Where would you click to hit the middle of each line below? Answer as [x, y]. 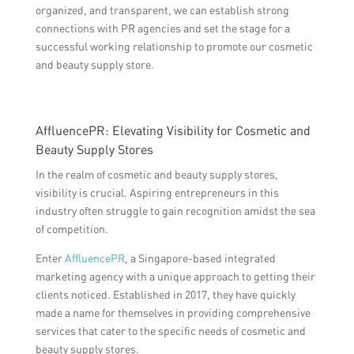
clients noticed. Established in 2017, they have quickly [165, 295]
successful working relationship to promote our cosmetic [174, 47]
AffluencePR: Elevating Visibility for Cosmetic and [173, 131]
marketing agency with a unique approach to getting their [175, 277]
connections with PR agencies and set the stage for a [162, 28]
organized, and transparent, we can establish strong [162, 10]
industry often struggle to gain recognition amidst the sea [175, 211]
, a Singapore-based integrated [200, 258]
